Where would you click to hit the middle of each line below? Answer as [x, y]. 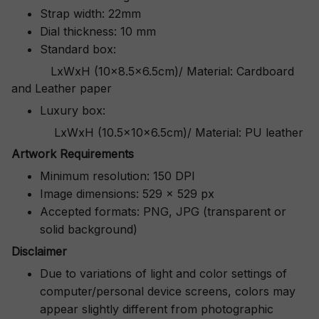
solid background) [89, 229]
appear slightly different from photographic [157, 309]
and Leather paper [62, 89]
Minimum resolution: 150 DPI [117, 176]
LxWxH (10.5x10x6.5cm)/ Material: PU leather [177, 132]
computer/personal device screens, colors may [168, 291]
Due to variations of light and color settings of [163, 273]
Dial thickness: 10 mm [98, 31]
